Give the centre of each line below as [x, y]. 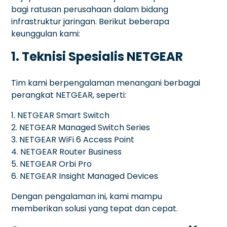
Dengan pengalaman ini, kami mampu [87, 196]
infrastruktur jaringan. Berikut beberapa [90, 21]
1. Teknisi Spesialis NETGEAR [97, 56]
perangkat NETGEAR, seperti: [69, 95]
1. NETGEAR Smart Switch [61, 115]
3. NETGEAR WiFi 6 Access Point [73, 139]
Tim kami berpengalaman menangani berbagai [106, 83]
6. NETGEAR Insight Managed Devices [85, 176]
